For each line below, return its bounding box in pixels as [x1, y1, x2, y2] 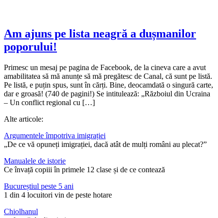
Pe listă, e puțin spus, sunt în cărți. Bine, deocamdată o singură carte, [4, 80, 213, 89]
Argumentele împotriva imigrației [4, 131, 106, 140]
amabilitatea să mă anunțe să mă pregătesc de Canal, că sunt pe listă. [4, 72, 212, 80]
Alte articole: [4, 114, 43, 123]
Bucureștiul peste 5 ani [4, 182, 73, 190]
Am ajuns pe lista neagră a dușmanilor [4, 27, 196, 40]
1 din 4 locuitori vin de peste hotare [4, 190, 112, 199]
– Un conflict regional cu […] [4, 98, 95, 107]
